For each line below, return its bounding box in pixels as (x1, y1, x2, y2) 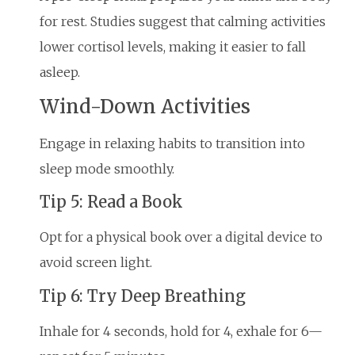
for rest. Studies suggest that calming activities (40, 13, 326, 29)
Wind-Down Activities (40, 94, 250, 119)
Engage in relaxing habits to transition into (40, 135, 305, 151)
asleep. (40, 63, 80, 80)
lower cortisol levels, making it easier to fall (40, 38, 306, 55)
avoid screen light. (40, 254, 152, 271)
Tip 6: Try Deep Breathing (40, 285, 246, 306)
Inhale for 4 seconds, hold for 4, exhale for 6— (40, 323, 323, 339)
